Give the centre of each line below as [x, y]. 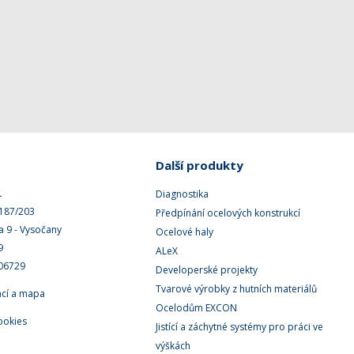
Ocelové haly [185, 232]
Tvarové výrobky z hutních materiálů [237, 289]
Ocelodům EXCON [197, 308]
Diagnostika [183, 194]
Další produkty [200, 165]
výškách [173, 346]
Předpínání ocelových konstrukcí [228, 213]
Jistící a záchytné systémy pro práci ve [240, 327]
